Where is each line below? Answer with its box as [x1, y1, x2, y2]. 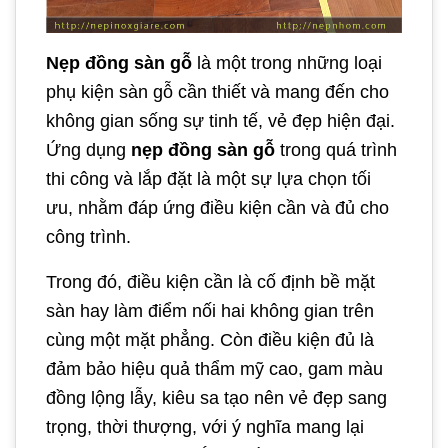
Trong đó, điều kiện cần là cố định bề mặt [46, 271, 375, 292]
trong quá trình [275, 139, 397, 160]
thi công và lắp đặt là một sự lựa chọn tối [46, 168, 371, 189]
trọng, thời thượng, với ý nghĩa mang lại [46, 416, 364, 437]
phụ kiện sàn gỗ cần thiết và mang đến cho [46, 81, 389, 102]
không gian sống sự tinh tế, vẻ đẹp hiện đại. [46, 110, 395, 131]
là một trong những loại [192, 52, 382, 73]
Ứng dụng [46, 139, 131, 160]
